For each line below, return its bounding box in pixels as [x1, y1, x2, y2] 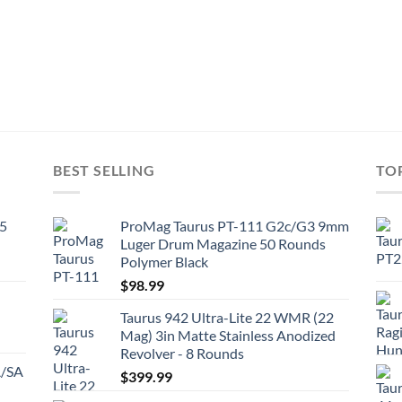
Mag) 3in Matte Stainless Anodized [120, 326, 336, 344]
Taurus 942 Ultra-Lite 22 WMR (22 [120, 308, 334, 326]
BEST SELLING [53, 162, 155, 179]
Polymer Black [120, 252, 208, 270]
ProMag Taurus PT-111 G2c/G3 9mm [120, 216, 349, 234]
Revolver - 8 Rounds [120, 344, 244, 362]
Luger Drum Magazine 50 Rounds [120, 234, 326, 252]
